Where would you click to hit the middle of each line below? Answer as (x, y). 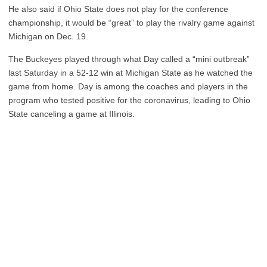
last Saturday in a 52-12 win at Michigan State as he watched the (131, 73)
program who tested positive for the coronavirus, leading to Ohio (129, 100)
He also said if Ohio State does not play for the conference (118, 9)
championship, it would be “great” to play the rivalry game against (131, 23)
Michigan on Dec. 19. (48, 36)
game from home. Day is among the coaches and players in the (128, 86)
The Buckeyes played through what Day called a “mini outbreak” (129, 59)
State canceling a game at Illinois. (72, 114)
